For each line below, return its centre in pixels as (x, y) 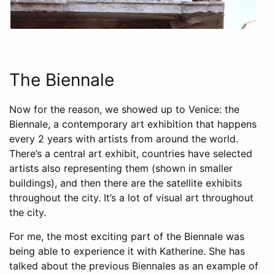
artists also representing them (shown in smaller (121, 168)
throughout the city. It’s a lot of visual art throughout (131, 198)
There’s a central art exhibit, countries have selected (131, 154)
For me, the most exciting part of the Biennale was (127, 237)
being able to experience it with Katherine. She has (127, 251)
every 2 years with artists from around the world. (124, 139)
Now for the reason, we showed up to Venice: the (124, 110)
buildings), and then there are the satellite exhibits (126, 183)
